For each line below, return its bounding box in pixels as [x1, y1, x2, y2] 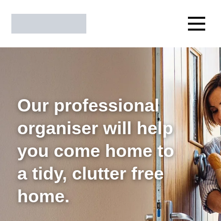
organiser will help [17, 118, 173, 138]
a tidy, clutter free [17, 163, 164, 184]
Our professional [17, 95, 159, 115]
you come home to [17, 141, 174, 161]
